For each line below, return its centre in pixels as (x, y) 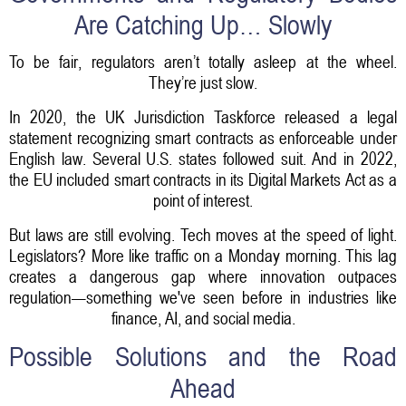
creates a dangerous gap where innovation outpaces (203, 276)
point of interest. (203, 200)
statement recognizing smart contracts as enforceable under (203, 137)
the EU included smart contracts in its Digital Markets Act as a (203, 179)
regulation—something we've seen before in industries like (203, 297)
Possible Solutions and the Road (203, 358)
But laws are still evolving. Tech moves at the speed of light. (203, 234)
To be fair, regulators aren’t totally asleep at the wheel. (203, 61)
